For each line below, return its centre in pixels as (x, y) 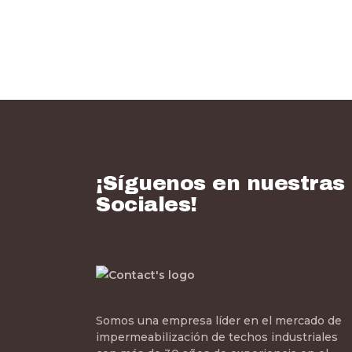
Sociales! (147, 204)
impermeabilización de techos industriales (217, 337)
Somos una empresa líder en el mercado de (219, 321)
